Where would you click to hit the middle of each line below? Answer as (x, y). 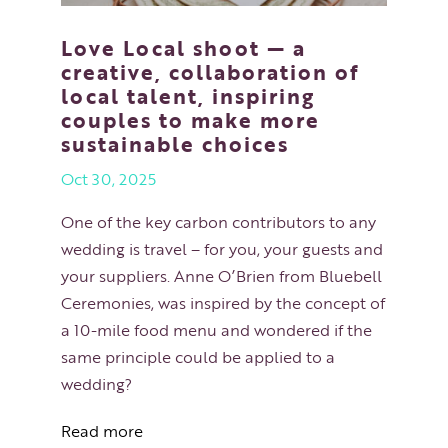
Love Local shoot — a (183, 47)
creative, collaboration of (210, 71)
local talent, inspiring (187, 95)
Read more (101, 430)
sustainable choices (174, 143)
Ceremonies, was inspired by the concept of (222, 302)
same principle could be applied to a (197, 356)
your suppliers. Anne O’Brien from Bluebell (221, 275)
